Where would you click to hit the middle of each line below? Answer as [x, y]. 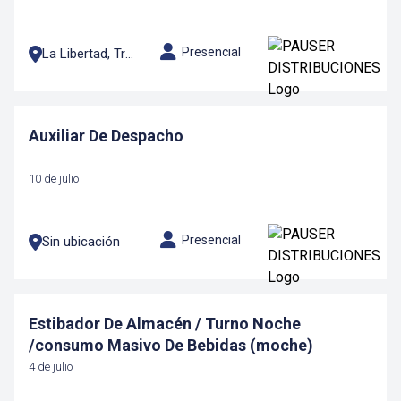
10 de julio [54, 179]
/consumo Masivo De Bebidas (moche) [171, 345]
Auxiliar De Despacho [106, 136]
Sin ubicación [81, 242]
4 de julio [51, 367]
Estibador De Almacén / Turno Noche [165, 324]
